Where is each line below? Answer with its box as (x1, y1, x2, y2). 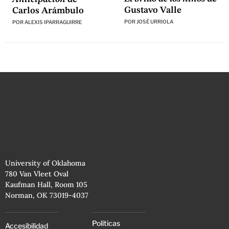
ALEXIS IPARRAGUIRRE (24, 18, 82, 25)
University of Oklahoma (5, 158, 85, 168)
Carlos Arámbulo (12, 6, 84, 15)
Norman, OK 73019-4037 (5, 190, 88, 200)
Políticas (92, 218, 120, 227)
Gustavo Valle (124, 6, 181, 15)
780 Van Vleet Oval (5, 169, 68, 178)
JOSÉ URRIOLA (136, 18, 173, 25)
